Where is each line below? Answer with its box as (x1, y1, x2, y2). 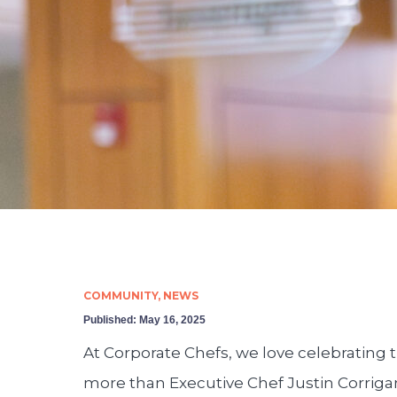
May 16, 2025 (139, 314, 206, 326)
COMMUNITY (83, 289, 158, 302)
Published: (83, 314, 136, 326)
